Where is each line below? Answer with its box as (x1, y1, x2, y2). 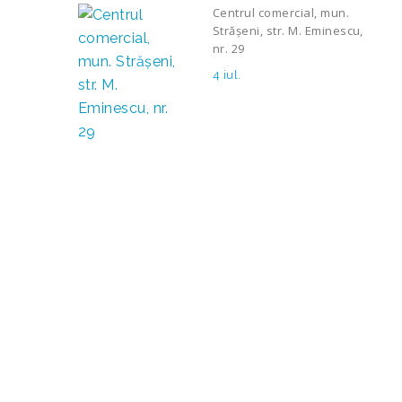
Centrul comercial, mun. (213, 4, 350, 21)
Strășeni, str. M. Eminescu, (213, 22, 363, 39)
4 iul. (213, 68, 241, 82)
